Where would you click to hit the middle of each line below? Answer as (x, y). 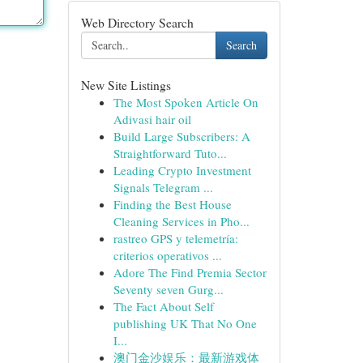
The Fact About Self (163, 306)
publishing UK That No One (185, 323)
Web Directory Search (137, 22)
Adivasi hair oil (152, 119)
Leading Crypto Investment (182, 170)
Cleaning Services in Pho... (181, 221)
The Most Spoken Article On (186, 102)
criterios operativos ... (167, 255)
